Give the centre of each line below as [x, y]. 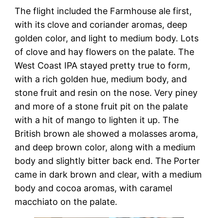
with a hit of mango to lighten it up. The [97, 120]
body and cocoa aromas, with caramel [94, 188]
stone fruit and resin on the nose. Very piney [106, 93]
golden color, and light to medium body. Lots [107, 38]
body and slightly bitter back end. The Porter [108, 161]
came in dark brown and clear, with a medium [109, 175]
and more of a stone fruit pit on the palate [101, 107]
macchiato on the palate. [66, 202]
